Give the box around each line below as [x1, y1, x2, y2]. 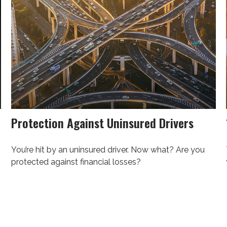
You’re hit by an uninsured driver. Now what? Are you [11, 144, 205, 155]
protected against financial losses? [11, 157, 141, 167]
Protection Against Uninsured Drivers [11, 113, 194, 132]
